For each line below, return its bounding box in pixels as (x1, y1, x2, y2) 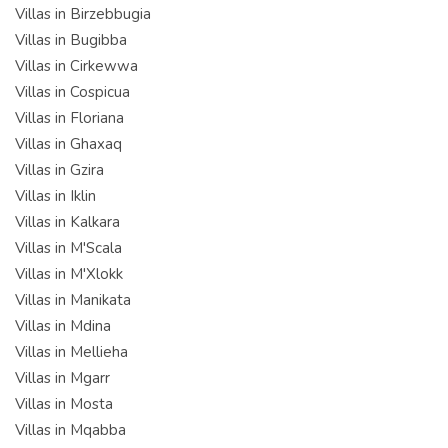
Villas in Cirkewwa (15, 55, 138, 76)
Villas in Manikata (15, 289, 131, 310)
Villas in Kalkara (15, 211, 120, 232)
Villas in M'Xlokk (15, 263, 123, 284)
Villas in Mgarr (15, 367, 110, 388)
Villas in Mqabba (15, 419, 126, 440)
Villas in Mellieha (15, 341, 128, 362)
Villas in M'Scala (15, 237, 122, 258)
